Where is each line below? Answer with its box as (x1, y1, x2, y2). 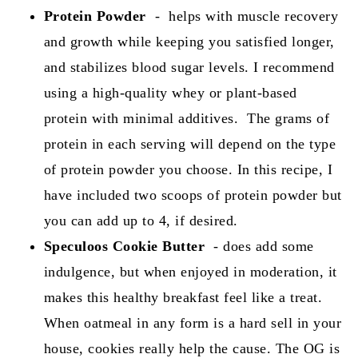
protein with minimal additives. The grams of (43, 110, 330, 127)
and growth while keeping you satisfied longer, (43, 34, 335, 50)
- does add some (205, 238, 314, 255)
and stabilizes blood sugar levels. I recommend (43, 59, 335, 76)
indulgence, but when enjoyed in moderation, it (43, 264, 337, 280)
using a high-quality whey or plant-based (43, 85, 297, 101)
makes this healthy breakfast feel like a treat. (43, 289, 323, 306)
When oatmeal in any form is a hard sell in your (43, 315, 342, 332)
